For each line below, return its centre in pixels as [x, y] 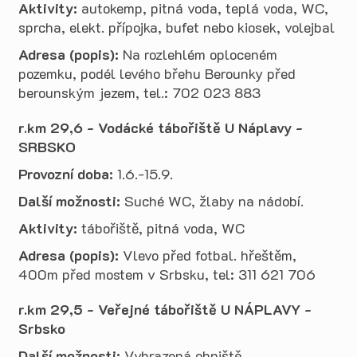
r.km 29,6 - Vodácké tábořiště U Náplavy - [161, 127]
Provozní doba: [66, 174]
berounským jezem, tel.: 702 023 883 [139, 92]
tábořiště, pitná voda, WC [161, 228]
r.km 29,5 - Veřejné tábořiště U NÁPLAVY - [165, 309]
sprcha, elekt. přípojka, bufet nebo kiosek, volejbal [177, 27]
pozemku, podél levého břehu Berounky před [157, 73]
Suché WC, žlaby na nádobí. [212, 201]
